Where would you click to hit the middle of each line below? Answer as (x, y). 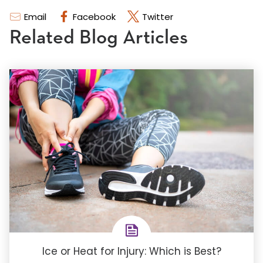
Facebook (94, 17)
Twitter (158, 17)
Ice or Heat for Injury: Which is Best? (131, 251)
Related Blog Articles (99, 38)
